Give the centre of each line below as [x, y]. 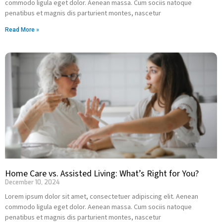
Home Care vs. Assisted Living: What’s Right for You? [102, 174]
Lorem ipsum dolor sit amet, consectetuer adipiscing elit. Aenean [102, 196]
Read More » [22, 30]
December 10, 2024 [32, 182]
